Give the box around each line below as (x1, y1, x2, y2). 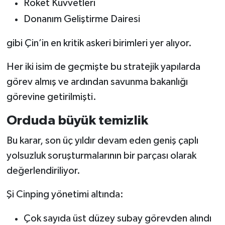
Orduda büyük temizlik (6, 114, 148, 128)
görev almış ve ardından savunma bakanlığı (6, 77, 188, 87)
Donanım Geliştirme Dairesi (23, 14, 140, 25)
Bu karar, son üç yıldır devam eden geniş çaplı (6, 135, 198, 146)
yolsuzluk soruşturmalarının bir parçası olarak (6, 150, 196, 161)
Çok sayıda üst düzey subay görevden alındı (23, 213, 211, 223)
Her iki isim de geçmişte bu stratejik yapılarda (6, 62, 200, 72)
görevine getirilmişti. (6, 92, 96, 102)
